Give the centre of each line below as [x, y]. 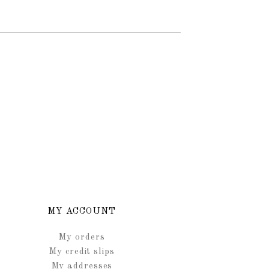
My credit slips [82, 252]
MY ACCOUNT [82, 211]
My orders [82, 237]
